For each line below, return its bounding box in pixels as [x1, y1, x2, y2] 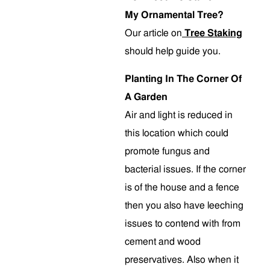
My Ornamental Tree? [125, 10, 224, 20]
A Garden [125, 92, 168, 102]
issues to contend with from [125, 219, 240, 228]
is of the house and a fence [125, 183, 239, 192]
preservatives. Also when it [125, 255, 239, 265]
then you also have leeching [125, 201, 243, 210]
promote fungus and [125, 146, 210, 156]
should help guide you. [125, 46, 221, 56]
